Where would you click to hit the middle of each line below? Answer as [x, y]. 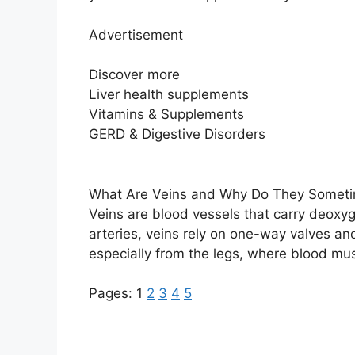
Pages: [113, 294]
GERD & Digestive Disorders [177, 134]
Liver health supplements [169, 95]
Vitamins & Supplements [166, 115]
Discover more [134, 75]
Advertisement [136, 34]
